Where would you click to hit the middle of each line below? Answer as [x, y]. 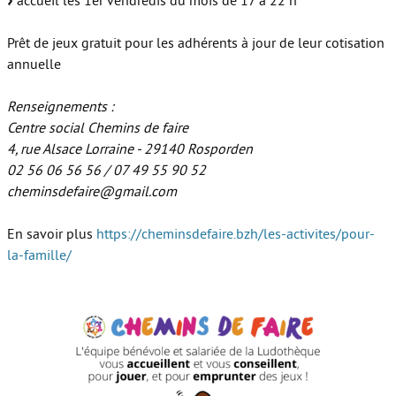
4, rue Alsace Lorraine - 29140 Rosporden [130, 150]
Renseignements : [61, 107]
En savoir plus [52, 235]
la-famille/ [39, 256]
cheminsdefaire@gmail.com [92, 192]
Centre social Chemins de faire [98, 129]
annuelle [34, 65]
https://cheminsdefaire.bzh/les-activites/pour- [236, 235]
